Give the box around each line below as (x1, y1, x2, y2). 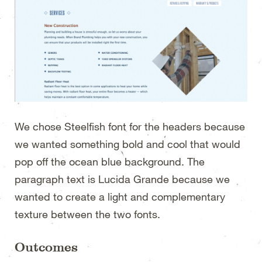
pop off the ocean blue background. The (15, 154, 205, 168)
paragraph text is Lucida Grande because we (15, 172, 230, 185)
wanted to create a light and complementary (15, 189, 225, 203)
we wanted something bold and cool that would (15, 137, 240, 150)
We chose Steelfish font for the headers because (15, 119, 245, 133)
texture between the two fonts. (15, 207, 160, 220)
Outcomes (15, 237, 78, 255)
